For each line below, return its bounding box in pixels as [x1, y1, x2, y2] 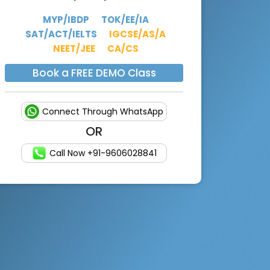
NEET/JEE [52, 42, 95, 55]
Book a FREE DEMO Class [32, 66, 156, 81]
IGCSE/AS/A [109, 28, 166, 41]
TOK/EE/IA [101, 13, 149, 27]
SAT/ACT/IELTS [25, 28, 97, 41]
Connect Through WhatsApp [42, 105, 163, 118]
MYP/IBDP [42, 13, 89, 27]
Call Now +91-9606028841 [49, 146, 157, 159]
